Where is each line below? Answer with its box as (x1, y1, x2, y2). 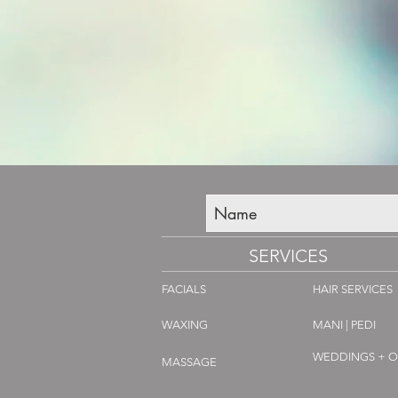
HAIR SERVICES (313, 283, 393, 297)
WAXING (162, 318, 208, 332)
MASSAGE (162, 355, 217, 370)
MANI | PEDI (313, 318, 376, 332)
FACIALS (162, 283, 206, 297)
